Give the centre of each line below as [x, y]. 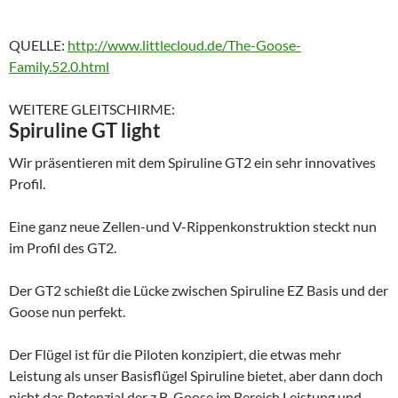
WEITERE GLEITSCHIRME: [92, 109]
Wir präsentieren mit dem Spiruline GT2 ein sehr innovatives [192, 163]
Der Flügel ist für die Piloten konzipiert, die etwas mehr [175, 354]
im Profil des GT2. [63, 248]
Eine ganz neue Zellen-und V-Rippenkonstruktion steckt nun [193, 227]
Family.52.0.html [59, 67]
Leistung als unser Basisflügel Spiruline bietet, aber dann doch [196, 376]
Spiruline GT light [85, 131]
